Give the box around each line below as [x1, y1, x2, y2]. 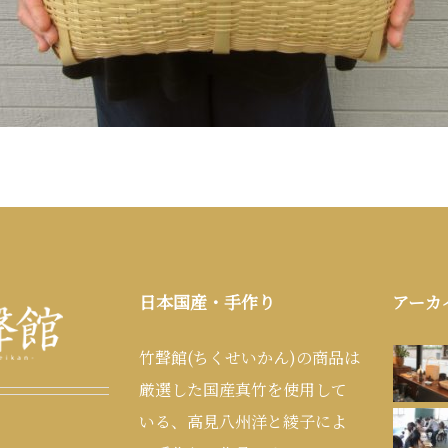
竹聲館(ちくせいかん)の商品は [139, 346, 361, 369]
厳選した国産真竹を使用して [139, 378, 348, 401]
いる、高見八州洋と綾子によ [139, 410, 348, 433]
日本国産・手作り [139, 289, 276, 314]
